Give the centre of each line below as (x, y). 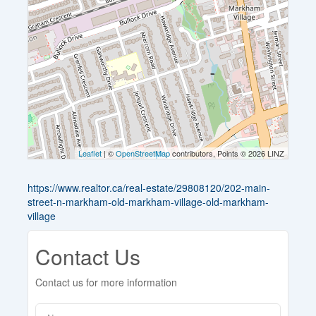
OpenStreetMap (142, 153)
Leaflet (90, 153)
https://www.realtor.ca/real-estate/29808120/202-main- (149, 187)
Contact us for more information (107, 282)
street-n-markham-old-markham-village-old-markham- (148, 201)
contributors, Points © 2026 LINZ (227, 153)
